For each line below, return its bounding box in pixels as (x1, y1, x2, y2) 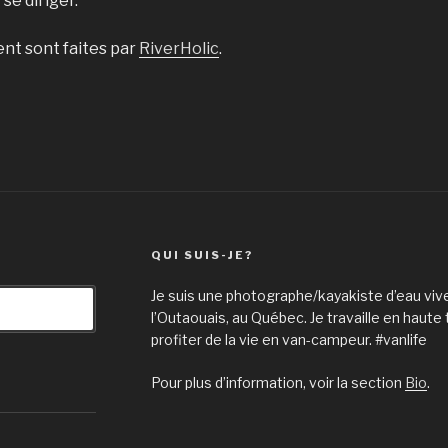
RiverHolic (139, 38, 219, 58)
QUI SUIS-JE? (150, 247, 253, 262)
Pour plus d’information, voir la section (150, 373, 405, 391)
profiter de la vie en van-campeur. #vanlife (150, 330, 427, 348)
